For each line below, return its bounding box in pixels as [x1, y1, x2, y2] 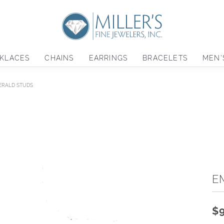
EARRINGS [88, 54, 128, 62]
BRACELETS [142, 54, 188, 62]
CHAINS [44, 54, 74, 62]
